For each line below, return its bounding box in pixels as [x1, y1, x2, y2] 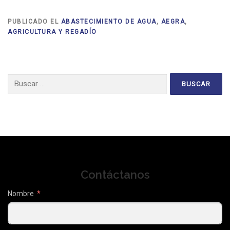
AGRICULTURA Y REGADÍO [8, 28, 97, 36]
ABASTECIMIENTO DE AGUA [61, 18, 157, 26]
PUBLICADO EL [8, 18, 61, 26]
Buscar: [7, 74, 29, 82]
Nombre [8, 189, 34, 198]
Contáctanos [80, 167, 150, 181]
